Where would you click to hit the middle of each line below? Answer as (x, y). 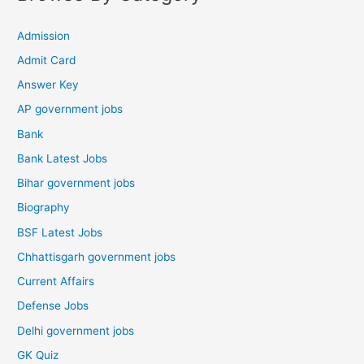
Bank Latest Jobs (63, 158)
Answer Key (48, 85)
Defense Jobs (53, 306)
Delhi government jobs (76, 330)
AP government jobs (70, 109)
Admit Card (47, 60)
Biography (44, 208)
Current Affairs (56, 282)
